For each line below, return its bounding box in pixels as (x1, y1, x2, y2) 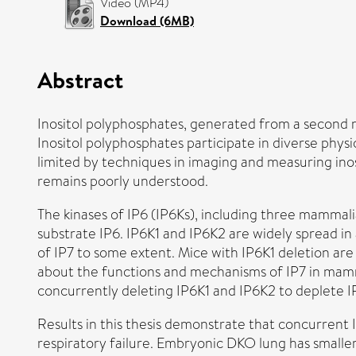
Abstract (37, 63, 123, 95)
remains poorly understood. (37, 170, 208, 192)
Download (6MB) (100, 12, 194, 29)
